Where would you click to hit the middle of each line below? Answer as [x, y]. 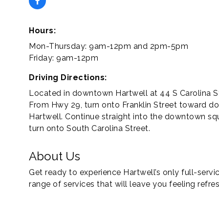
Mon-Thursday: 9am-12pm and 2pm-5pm [109, 46]
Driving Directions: [68, 77]
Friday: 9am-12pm [64, 58]
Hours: [42, 31]
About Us [55, 156]
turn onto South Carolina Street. [89, 128]
